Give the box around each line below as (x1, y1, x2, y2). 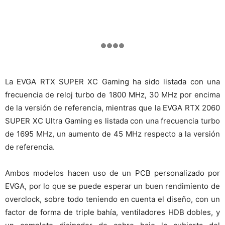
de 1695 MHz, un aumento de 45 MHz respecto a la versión (5, 129, 220, 139)
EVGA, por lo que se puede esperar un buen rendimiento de (5, 181, 220, 191)
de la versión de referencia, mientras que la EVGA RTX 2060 (5, 102, 220, 113)
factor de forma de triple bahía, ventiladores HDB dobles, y (5, 207, 220, 217)
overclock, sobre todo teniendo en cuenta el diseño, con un (5, 194, 220, 204)
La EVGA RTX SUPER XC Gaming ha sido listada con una (5, 76, 220, 86)
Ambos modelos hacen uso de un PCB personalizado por (5, 168, 220, 178)
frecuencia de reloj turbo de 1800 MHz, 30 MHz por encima (5, 89, 220, 99)
